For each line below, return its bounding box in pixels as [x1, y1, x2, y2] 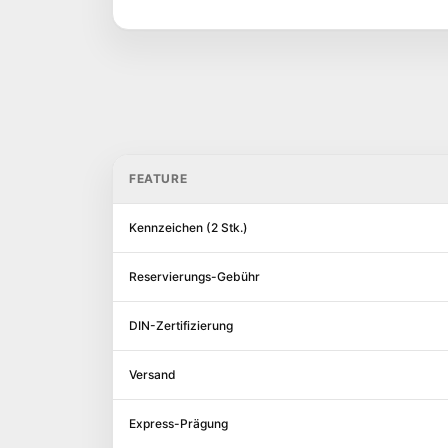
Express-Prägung [129, 416, 228, 431]
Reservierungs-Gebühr [129, 269, 260, 284]
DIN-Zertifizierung [129, 318, 233, 333]
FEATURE [129, 171, 188, 186]
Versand [129, 367, 176, 382]
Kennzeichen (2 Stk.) [129, 220, 248, 235]
